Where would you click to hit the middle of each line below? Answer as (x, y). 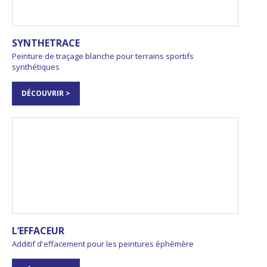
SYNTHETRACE (46, 43)
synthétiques (36, 66)
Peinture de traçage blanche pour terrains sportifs (103, 56)
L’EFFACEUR (38, 230)
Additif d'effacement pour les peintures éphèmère (103, 243)
